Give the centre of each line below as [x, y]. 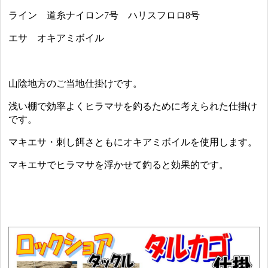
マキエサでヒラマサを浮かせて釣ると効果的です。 [119, 165]
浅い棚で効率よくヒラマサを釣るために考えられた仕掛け [133, 106]
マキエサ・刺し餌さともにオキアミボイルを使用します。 [133, 142]
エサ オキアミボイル [57, 38]
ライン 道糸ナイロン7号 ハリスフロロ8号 [104, 16]
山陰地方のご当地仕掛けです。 [76, 84]
